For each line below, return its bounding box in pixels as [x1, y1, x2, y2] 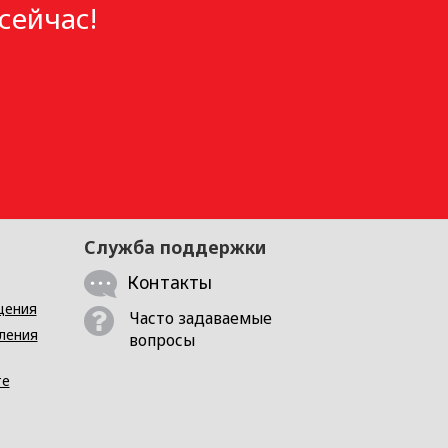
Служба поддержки [83, 235, 266, 259]
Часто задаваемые [128, 306, 272, 329]
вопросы [128, 328, 195, 351]
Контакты [126, 270, 212, 294]
